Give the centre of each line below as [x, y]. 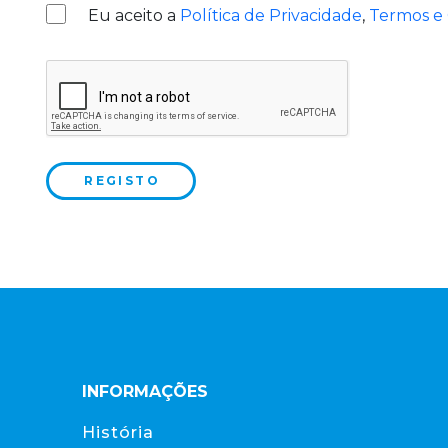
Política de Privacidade [271, 15]
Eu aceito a [134, 15]
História [118, 432]
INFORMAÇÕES [145, 391]
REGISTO [122, 180]
